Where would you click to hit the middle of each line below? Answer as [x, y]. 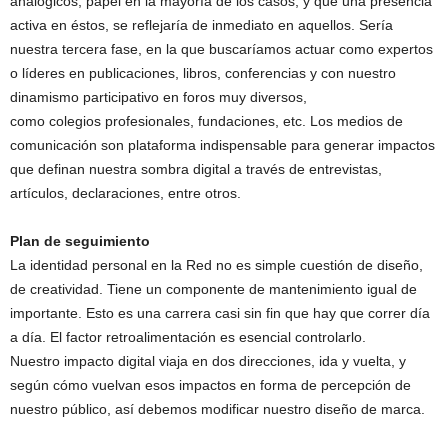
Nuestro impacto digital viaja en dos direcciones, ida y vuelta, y [208, 361]
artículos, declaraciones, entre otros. [125, 193]
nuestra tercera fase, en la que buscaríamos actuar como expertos [221, 49]
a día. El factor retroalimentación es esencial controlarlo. [188, 337]
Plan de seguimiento [80, 241]
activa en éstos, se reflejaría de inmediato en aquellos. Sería [201, 25]
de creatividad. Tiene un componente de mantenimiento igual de [213, 289]
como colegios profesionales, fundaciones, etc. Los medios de [206, 121]
